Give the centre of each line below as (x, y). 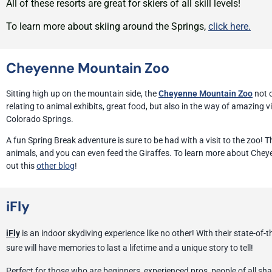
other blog (56, 166)
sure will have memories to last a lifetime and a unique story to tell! (131, 247)
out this (21, 166)
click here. (229, 27)
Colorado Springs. (41, 119)
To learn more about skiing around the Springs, (107, 27)
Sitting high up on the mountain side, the (82, 93)
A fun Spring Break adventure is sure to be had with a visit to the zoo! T (138, 141)
